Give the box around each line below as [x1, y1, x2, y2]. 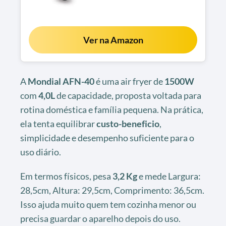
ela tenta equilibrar [20, 118, 96, 130]
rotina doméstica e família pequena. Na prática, [20, 104, 203, 116]
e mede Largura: [137, 171, 201, 182]
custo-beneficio [96, 118, 159, 130]
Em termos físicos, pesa [20, 171, 112, 182]
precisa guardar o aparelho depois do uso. [20, 213, 181, 224]
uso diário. [20, 146, 61, 158]
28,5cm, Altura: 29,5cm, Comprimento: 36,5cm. [20, 185, 204, 196]
